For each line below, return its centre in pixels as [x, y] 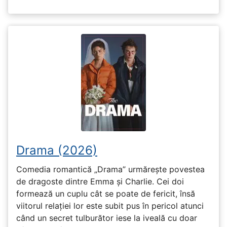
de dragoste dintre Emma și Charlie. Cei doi [100, 181]
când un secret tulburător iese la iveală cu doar [107, 218]
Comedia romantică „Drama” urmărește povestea [110, 169]
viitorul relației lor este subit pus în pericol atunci [110, 205]
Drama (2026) [57, 150]
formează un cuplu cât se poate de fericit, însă [106, 193]
